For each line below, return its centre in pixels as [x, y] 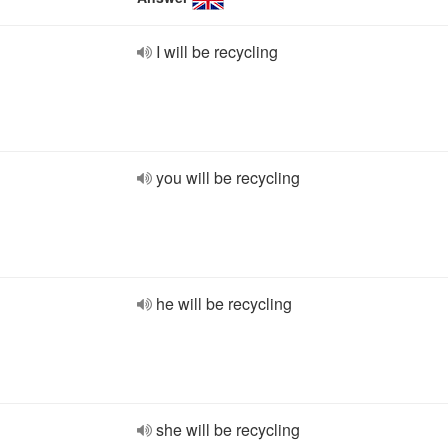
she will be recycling [228, 429]
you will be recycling [228, 177]
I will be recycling [217, 51]
